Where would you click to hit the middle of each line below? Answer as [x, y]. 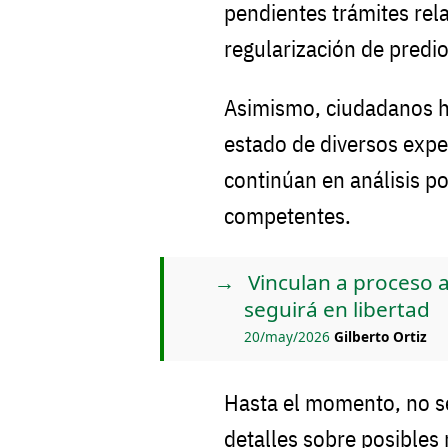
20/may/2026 [289, 336]
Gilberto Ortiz [380, 336]
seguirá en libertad [337, 308]
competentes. [287, 215]
